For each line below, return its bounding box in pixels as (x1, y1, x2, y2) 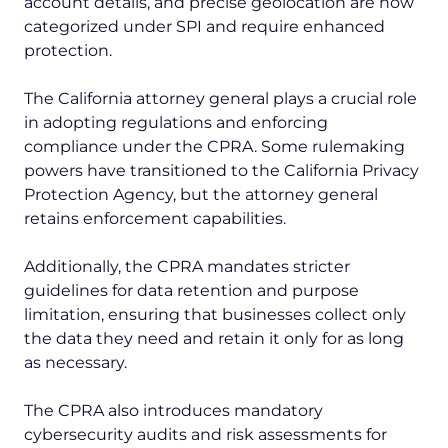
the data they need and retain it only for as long (24, 329, 404, 349)
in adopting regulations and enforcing (24, 113, 328, 133)
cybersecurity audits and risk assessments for (24, 425, 387, 445)
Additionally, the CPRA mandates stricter (24, 257, 350, 277)
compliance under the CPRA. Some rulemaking (24, 137, 405, 157)
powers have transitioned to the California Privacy (24, 161, 419, 181)
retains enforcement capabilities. (24, 209, 286, 229)
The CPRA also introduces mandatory (24, 401, 323, 421)
